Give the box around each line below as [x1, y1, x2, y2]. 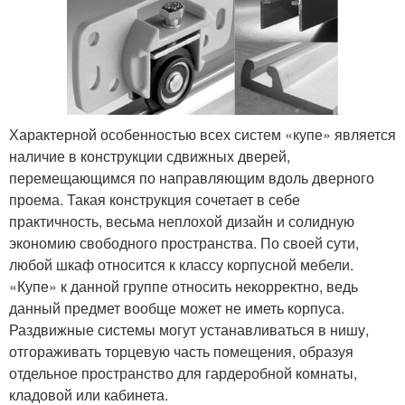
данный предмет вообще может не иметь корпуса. [9, 297, 344, 318]
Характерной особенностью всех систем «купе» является [9, 123, 396, 145]
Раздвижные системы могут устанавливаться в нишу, [9, 318, 369, 340]
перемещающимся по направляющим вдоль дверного [9, 166, 374, 188]
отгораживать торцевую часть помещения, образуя [9, 340, 353, 362]
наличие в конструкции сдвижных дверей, [9, 145, 290, 166]
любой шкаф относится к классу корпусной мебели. [9, 253, 353, 275]
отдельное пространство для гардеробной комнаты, [9, 362, 357, 383]
